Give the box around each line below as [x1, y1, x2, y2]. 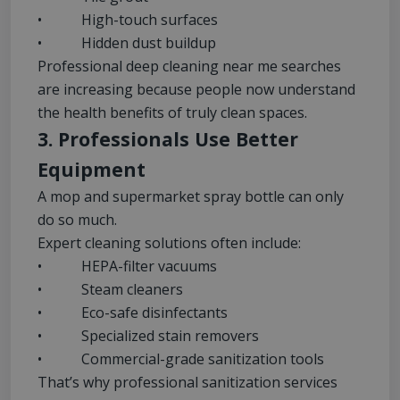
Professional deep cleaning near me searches [37, 56, 341, 77]
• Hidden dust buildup [37, 33, 216, 54]
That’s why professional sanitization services [37, 372, 337, 393]
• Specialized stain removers [37, 326, 259, 346]
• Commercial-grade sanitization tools [37, 349, 324, 370]
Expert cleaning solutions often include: [37, 233, 301, 254]
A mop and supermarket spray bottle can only [37, 187, 344, 207]
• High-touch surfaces [37, 10, 218, 30]
